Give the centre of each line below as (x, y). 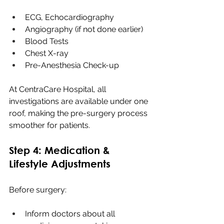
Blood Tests (47, 41)
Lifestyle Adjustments (60, 163)
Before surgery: (38, 189)
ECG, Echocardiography (69, 17)
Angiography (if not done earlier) (84, 29)
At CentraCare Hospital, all (58, 89)
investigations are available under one (79, 101)
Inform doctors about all (71, 213)
